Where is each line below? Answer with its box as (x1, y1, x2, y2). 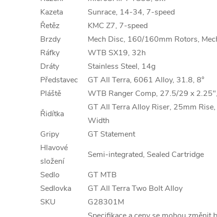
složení (40, 156, 64, 167)
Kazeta (40, 7, 63, 17)
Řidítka (40, 108, 64, 119)
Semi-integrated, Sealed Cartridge (88, 149, 204, 160)
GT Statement (88, 129, 135, 139)
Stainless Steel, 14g (88, 61, 155, 72)
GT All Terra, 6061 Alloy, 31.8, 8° (88, 75, 204, 85)
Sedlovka (40, 183, 71, 194)
